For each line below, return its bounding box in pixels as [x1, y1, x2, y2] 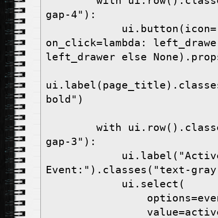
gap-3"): [46, 136, 96, 148]
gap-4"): [46, 9, 96, 21]
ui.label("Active [46, 150, 122, 162]
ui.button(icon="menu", [46, 23, 122, 35]
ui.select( [122, 178, 185, 190]
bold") [46, 93, 84, 106]
